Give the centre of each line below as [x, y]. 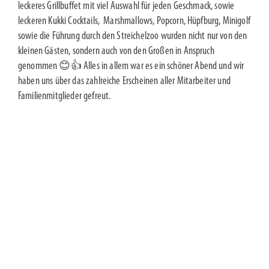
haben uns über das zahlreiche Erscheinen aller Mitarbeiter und [124, 81]
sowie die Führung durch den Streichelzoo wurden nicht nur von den [133, 36]
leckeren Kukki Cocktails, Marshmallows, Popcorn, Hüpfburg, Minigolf [134, 21]
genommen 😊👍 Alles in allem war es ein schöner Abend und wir [131, 66]
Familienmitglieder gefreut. [65, 96]
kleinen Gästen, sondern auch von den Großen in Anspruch [116, 51]
